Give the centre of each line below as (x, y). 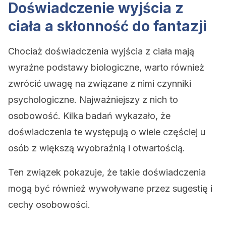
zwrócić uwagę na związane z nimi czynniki (100, 83)
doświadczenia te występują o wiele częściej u (107, 132)
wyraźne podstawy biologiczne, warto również (106, 67)
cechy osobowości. (49, 205)
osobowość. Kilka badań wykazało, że (89, 116)
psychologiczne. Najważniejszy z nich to (93, 100)
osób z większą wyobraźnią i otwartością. (97, 148)
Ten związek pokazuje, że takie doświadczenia (107, 172)
